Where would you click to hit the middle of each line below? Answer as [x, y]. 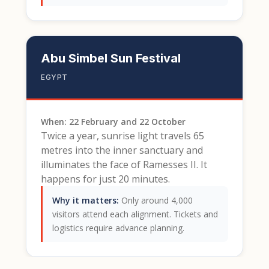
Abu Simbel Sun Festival [111, 58]
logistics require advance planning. [118, 228]
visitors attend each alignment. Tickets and [135, 214]
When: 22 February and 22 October [113, 122]
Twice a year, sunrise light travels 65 [122, 136]
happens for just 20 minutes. [105, 179]
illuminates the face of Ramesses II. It [124, 165]
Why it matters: [86, 200]
